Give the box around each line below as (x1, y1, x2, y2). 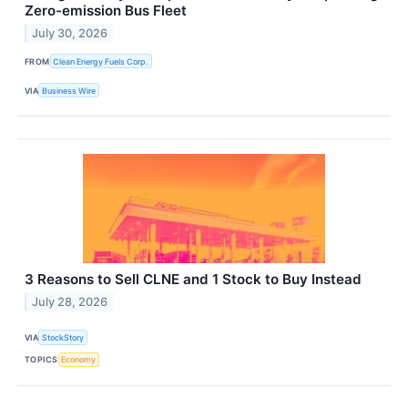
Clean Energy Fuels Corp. (53, 56, 149, 66)
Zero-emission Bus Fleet (25, 2, 187, 20)
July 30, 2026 (32, 25, 108, 40)
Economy (61, 354, 97, 365)
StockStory (42, 331, 85, 342)
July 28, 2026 (32, 295, 108, 310)
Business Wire (42, 85, 97, 96)
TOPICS (25, 354, 58, 365)
